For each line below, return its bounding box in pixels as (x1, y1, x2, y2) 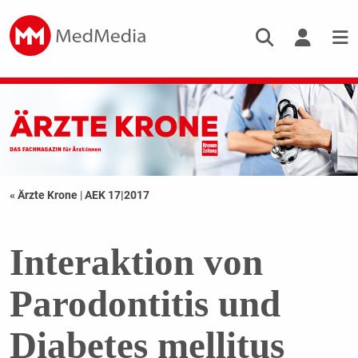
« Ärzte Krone (9, 189, 80, 202)
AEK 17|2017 (84, 189, 149, 202)
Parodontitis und (9, 283, 280, 325)
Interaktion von (9, 241, 263, 284)
